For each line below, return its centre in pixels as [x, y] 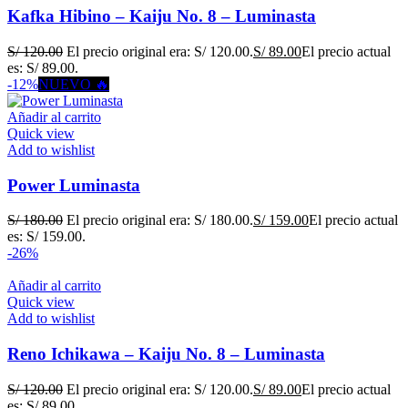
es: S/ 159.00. [46, 237]
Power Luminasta [74, 185]
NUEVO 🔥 [74, 84]
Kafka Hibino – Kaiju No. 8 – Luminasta [162, 16]
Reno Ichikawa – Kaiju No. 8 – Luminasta [166, 354]
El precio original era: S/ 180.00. [160, 220]
